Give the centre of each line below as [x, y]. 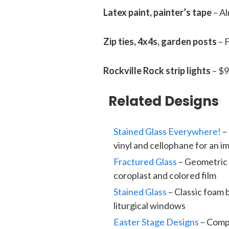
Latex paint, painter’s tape [157, 12]
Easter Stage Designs [156, 222]
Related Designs [164, 101]
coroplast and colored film [165, 175]
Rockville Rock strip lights [157, 71]
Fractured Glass [145, 162]
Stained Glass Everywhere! [167, 131]
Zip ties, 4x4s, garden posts [160, 41]
